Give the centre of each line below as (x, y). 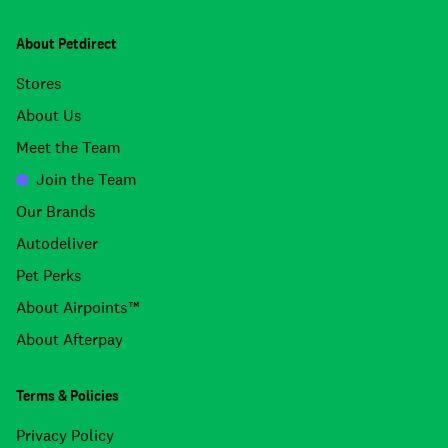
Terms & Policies (67, 395)
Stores (39, 83)
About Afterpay (69, 339)
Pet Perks (49, 275)
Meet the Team (68, 147)
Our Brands (56, 211)
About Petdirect (66, 43)
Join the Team (86, 179)
